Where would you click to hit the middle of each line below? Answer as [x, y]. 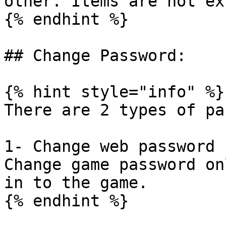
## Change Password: [95, 55]
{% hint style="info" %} [114, 92]
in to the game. [76, 183]
